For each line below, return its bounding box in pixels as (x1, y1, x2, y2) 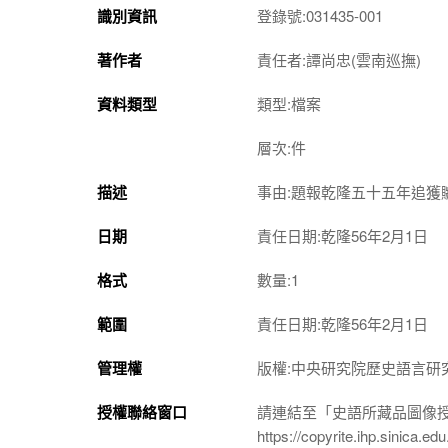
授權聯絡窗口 (97, 400, 187, 423)
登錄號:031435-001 (257, 4, 383, 26)
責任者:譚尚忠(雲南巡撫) (257, 48, 421, 70)
